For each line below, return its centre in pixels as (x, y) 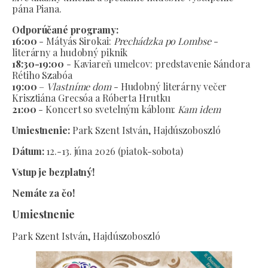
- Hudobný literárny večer (169, 86)
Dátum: (29, 151)
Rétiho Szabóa (42, 75)
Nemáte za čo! (43, 193)
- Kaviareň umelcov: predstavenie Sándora (157, 64)
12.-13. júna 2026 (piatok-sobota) (115, 151)
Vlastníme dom (79, 86)
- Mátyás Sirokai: (75, 41)
